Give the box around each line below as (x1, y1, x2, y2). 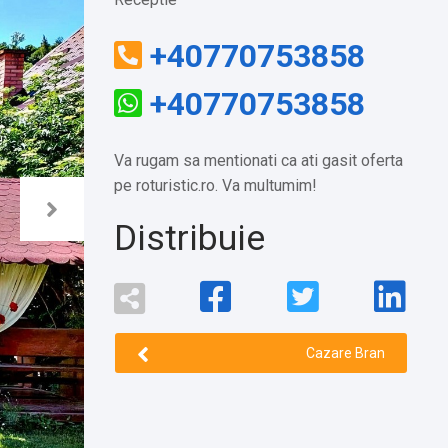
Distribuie (113, 218, 265, 259)
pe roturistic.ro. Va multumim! (113, 176, 317, 195)
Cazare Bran (306, 345, 385, 361)
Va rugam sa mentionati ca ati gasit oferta (113, 151, 403, 170)
